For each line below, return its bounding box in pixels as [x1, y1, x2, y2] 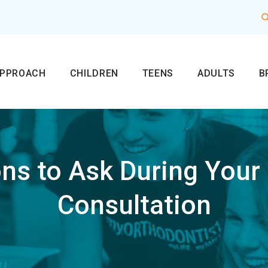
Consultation [57, 190, 211, 221]
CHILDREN [69, 67, 118, 79]
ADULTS [197, 67, 235, 79]
